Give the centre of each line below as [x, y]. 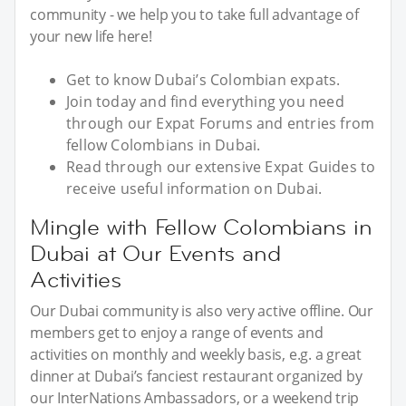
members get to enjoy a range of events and [177, 332]
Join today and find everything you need [205, 101]
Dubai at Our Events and [155, 253]
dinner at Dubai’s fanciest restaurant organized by [196, 376]
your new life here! [91, 36]
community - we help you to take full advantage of [194, 14]
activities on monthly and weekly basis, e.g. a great [196, 354]
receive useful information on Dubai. [194, 188]
